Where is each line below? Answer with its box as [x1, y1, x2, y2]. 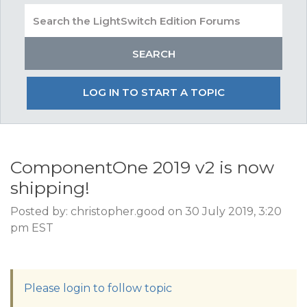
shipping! [10, 177, 90, 198]
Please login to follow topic [24, 282, 172, 295]
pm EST [10, 221, 53, 234]
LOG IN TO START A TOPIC [82, 86, 225, 99]
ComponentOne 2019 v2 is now [10, 157, 274, 177]
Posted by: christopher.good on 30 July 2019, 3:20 [10, 205, 282, 218]
